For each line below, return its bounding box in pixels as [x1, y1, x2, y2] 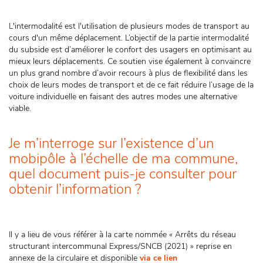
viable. [9, 103, 31, 114]
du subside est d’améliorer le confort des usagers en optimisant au [9, 44, 252, 55]
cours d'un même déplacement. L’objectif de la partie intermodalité [9, 32, 249, 43]
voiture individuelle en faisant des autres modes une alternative [9, 91, 237, 102]
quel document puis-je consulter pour [9, 164, 237, 183]
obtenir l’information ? [9, 180, 144, 198]
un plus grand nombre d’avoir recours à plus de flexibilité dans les [9, 68, 248, 79]
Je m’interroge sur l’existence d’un [9, 134, 214, 153]
